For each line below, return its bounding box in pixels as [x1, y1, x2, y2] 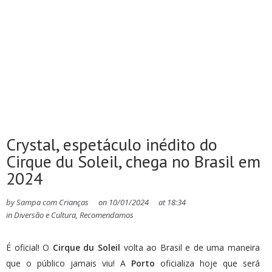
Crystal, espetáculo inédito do [6, 133, 217, 155]
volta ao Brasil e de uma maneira [120, 242, 260, 253]
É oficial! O [6, 242, 53, 253]
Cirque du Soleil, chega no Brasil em [6, 150, 260, 172]
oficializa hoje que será [155, 257, 260, 269]
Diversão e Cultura [14, 209, 76, 220]
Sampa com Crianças [15, 197, 89, 208]
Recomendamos [80, 209, 134, 220]
